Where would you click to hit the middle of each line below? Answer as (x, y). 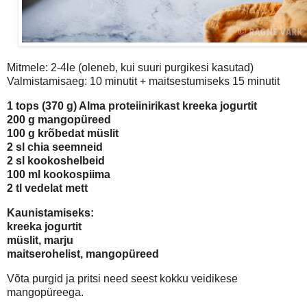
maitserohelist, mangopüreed (83, 254)
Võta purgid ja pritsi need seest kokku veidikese (122, 278)
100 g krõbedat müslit (63, 133)
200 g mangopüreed (59, 119)
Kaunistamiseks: (50, 212)
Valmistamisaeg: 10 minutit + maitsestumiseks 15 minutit (143, 82)
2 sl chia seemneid (55, 147)
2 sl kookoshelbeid (56, 160)
